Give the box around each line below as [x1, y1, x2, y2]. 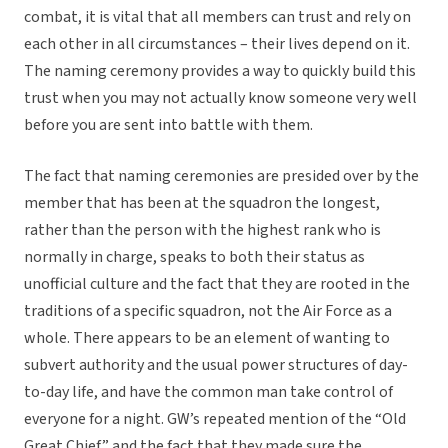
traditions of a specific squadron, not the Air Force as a [24, 300, 392, 323]
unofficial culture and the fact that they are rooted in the [24, 273, 410, 296]
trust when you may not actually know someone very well [24, 87, 417, 110]
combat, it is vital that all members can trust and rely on [24, 6, 411, 29]
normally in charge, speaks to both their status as [24, 246, 365, 269]
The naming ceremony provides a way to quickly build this [24, 60, 416, 83]
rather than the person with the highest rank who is [24, 219, 381, 242]
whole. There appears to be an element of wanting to [24, 327, 390, 350]
